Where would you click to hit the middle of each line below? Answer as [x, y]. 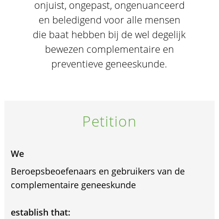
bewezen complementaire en [109, 49]
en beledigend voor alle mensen [109, 20]
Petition [109, 121]
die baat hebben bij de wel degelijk [109, 34]
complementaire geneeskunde [73, 185]
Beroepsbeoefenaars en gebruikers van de [98, 171]
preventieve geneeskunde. [109, 64]
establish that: [40, 212]
